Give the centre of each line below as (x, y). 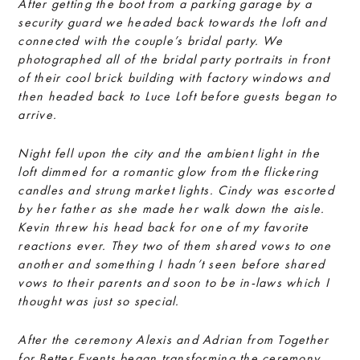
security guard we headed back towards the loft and (172, 22)
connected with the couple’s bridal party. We (150, 41)
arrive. (38, 115)
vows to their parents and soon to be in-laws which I (174, 282)
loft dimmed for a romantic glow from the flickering (168, 172)
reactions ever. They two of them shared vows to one (175, 245)
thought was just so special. (99, 301)
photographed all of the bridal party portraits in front (174, 59)
